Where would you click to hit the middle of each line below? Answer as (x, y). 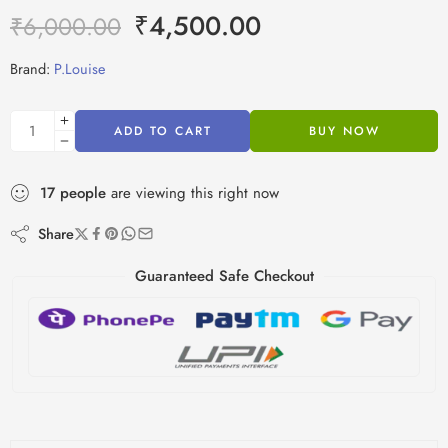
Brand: (30, 68)
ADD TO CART (162, 130)
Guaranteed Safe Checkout (224, 275)
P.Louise (79, 68)
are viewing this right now (192, 192)
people (83, 192)
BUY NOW (344, 130)
